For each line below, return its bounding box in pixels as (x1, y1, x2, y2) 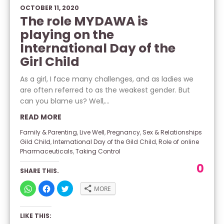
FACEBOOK (51, 206, 82, 215)
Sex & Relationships (142, 128, 202, 136)
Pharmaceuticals (20, 147, 73, 155)
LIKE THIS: (20, 211, 51, 220)
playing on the (20, 26, 114, 43)
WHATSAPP (32, 206, 64, 215)
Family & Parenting (20, 128, 77, 136)
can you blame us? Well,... (20, 96, 109, 106)
